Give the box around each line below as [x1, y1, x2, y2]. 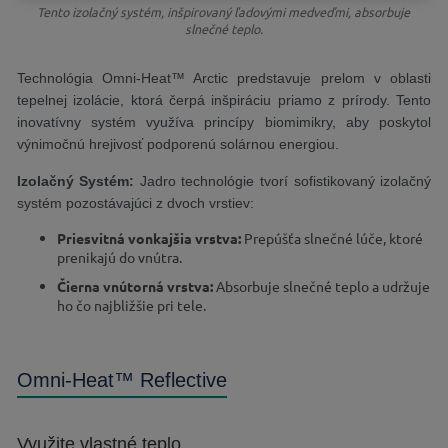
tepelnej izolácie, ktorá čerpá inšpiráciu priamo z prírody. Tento [16, 92, 432, 109]
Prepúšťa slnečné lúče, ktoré [240, 229, 423, 248]
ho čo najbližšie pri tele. [56, 296, 206, 315]
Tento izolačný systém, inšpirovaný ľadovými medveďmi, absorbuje [37, 3, 411, 21]
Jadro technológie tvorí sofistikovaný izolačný [134, 173, 432, 190]
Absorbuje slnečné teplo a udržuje [212, 277, 430, 296]
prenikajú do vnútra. [56, 248, 182, 267]
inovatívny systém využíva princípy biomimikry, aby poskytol [16, 114, 432, 131]
